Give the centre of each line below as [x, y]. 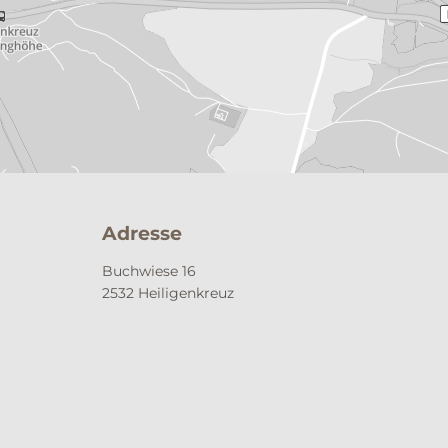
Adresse [142, 233]
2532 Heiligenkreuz [168, 292]
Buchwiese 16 [149, 270]
